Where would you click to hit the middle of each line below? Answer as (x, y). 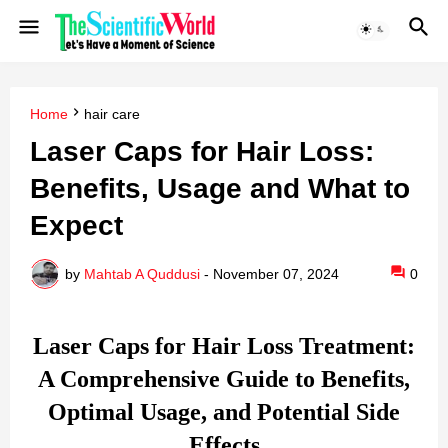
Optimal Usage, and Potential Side (224, 412)
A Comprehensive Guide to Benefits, (224, 379)
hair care (112, 114)
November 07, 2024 (276, 273)
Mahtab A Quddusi (142, 273)
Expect (76, 226)
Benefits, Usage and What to (220, 189)
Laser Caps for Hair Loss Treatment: (224, 346)
